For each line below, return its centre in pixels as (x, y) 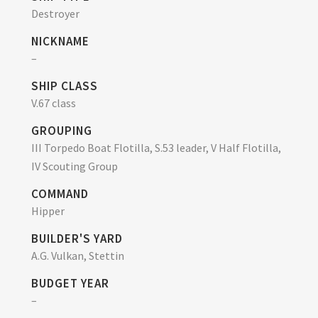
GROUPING (62, 130)
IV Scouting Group (75, 166)
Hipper (48, 210)
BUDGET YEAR (70, 283)
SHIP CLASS (65, 86)
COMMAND (60, 193)
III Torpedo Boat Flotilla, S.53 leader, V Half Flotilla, (156, 147)
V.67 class (54, 103)
